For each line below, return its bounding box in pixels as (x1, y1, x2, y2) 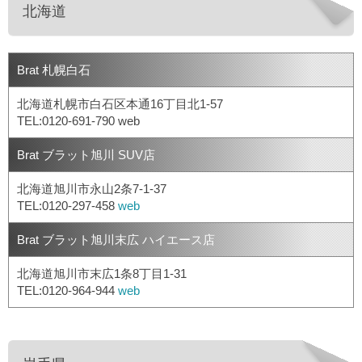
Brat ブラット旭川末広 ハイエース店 (17, 233, 215, 247)
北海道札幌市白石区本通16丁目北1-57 (17, 97, 223, 112)
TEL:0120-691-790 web (17, 114, 140, 128)
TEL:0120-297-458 (17, 199, 118, 213)
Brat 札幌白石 (17, 63, 90, 78)
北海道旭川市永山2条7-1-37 (17, 182, 166, 196)
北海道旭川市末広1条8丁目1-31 (17, 267, 187, 281)
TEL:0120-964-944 (17, 284, 118, 298)
